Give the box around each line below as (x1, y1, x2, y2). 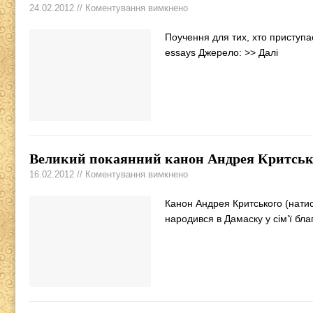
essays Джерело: (165, 47, 245, 59)
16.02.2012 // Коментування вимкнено (29, 169, 188, 180)
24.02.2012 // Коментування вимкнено (29, 3, 188, 14)
